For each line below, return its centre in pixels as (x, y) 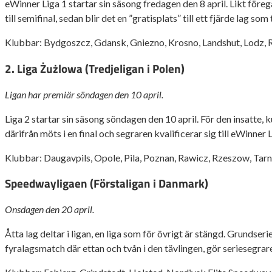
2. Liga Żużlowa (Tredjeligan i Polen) (95, 69)
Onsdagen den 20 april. (49, 209)
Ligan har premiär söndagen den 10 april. (84, 94)
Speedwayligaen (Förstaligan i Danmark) (107, 184)
